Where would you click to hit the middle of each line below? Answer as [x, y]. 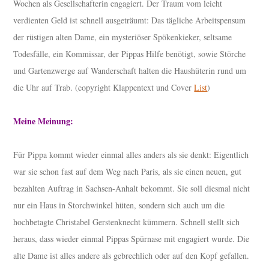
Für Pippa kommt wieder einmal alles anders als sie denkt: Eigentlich [131, 155]
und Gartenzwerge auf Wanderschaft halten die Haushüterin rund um [130, 71]
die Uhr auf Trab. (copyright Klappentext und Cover [104, 88]
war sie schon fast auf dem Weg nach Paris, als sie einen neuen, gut [128, 172]
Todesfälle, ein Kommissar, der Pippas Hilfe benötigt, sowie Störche [130, 54]
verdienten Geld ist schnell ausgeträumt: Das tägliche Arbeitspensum [130, 20]
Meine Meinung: [44, 121]
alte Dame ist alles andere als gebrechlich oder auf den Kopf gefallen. [131, 256]
